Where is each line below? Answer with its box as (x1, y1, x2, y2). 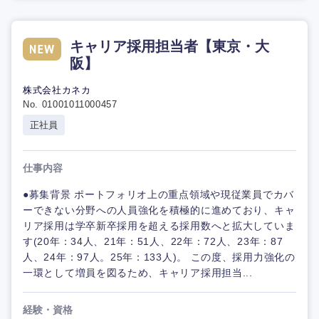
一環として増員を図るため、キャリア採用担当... (23, 267, 253, 279)
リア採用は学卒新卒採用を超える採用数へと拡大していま (23, 220, 296, 232)
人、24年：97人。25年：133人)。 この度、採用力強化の (23, 251, 296, 263)
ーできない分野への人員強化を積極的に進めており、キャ (23, 204, 296, 216)
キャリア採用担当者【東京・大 (70, 38, 269, 55)
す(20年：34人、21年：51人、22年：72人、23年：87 (23, 236, 283, 248)
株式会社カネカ (23, 85, 91, 96)
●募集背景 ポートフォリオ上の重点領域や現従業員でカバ (23, 189, 294, 201)
